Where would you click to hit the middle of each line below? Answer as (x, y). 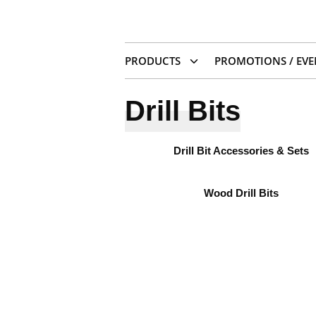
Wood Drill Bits (241, 193)
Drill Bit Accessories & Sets (241, 151)
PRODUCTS (153, 61)
